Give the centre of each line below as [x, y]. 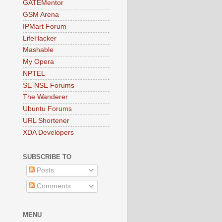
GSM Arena [41, 15]
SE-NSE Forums [49, 85]
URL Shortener [46, 120]
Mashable [38, 50]
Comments [53, 186]
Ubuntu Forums [47, 109]
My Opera [38, 62]
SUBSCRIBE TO [47, 157]
